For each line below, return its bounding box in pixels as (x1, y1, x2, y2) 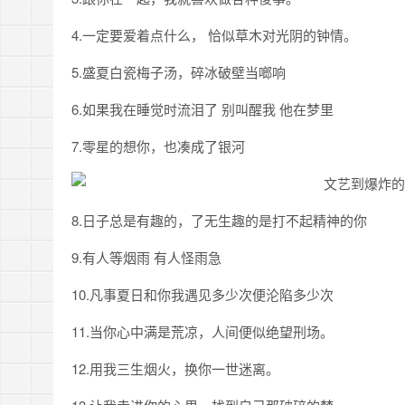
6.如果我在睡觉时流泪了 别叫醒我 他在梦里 (71, 99, 334, 118)
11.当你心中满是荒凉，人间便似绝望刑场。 (71, 322, 334, 341)
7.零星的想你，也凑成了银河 (71, 137, 245, 155)
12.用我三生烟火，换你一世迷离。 (71, 359, 279, 378)
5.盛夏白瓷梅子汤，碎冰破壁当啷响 (71, 62, 286, 81)
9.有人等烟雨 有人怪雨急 (71, 248, 221, 267)
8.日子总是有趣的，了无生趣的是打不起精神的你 (71, 211, 367, 230)
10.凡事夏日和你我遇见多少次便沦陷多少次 (71, 285, 334, 304)
